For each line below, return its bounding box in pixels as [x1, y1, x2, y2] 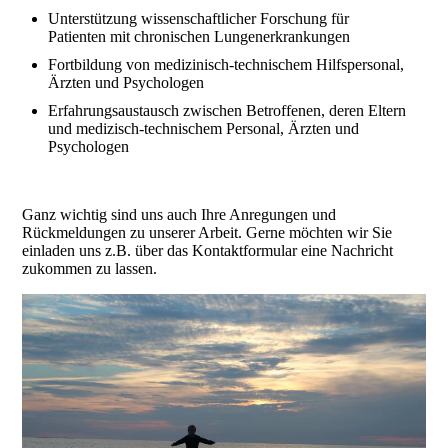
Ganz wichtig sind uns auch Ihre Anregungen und [22, 206, 337, 224]
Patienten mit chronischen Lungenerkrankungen [48, 28, 355, 46]
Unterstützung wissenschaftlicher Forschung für [48, 10, 350, 28]
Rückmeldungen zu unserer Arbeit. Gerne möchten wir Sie [22, 224, 393, 242]
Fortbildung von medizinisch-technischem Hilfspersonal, [48, 56, 405, 74]
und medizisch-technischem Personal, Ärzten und [48, 120, 360, 138]
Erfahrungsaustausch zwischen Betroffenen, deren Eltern [48, 102, 407, 120]
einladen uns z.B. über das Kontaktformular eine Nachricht [22, 242, 394, 260]
